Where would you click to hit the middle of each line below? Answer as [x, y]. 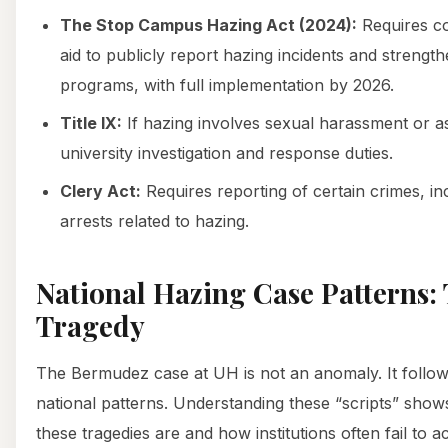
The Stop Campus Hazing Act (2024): [208, 24]
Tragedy [90, 325]
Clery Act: [100, 190]
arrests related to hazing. [154, 220]
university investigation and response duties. [226, 152]
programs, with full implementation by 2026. [227, 84]
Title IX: [91, 122]
